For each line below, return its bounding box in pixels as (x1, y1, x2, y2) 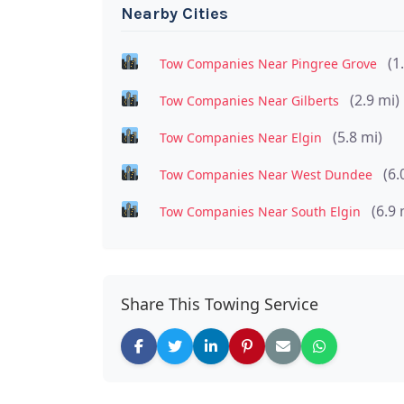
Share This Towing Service (121, 292, 318, 315)
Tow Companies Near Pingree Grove (159, 54, 377, 72)
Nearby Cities (121, 3, 228, 23)
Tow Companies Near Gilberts (159, 91, 339, 109)
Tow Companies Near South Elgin (159, 202, 361, 220)
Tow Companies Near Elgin (159, 128, 322, 146)
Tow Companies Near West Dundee (159, 165, 372, 183)
